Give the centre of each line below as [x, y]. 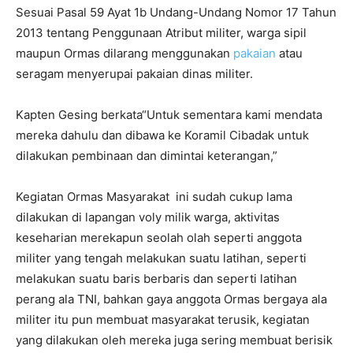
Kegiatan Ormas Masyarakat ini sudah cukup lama [154, 196]
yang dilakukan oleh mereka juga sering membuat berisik [174, 340]
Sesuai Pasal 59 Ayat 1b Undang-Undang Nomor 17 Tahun [176, 12]
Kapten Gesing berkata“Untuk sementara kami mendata [169, 114]
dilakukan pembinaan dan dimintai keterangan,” [147, 155]
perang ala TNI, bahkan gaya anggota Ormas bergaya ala [171, 299]
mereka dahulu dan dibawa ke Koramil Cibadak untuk [162, 135]
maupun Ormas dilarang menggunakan [124, 53]
